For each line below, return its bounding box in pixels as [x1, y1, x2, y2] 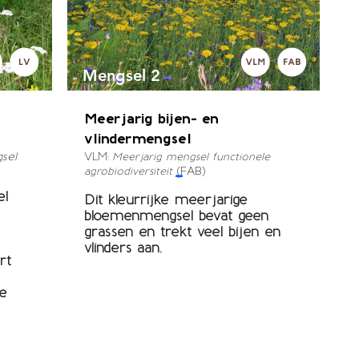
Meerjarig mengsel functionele [111, 151, 270, 163]
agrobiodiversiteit [83, 165, 172, 177]
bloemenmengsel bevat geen [83, 208, 268, 224]
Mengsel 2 [82, 66, 160, 85]
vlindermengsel [83, 130, 192, 147]
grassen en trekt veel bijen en [83, 224, 280, 240]
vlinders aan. [83, 240, 162, 256]
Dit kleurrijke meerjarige [83, 192, 248, 208]
